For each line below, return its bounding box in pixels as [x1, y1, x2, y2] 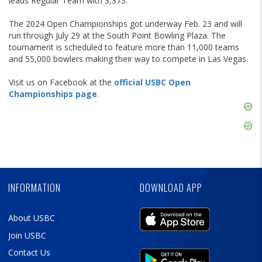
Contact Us [8, 246, 50, 258]
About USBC [8, 212, 55, 224]
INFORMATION [8, 180, 61, 195]
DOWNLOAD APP [140, 180, 202, 195]
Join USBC [8, 229, 46, 241]
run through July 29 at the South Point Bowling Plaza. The [9, 30, 226, 42]
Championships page [9, 88, 97, 100]
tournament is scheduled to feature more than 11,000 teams [9, 42, 239, 53]
